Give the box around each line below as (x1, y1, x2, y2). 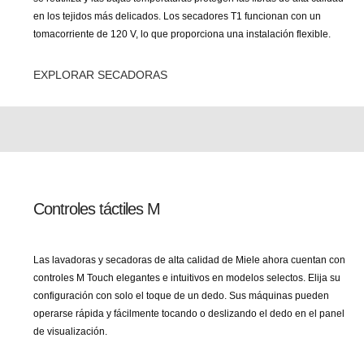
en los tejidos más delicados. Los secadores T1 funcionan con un (33, 11, 321, 22)
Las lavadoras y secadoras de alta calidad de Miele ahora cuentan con (33, 254, 345, 266)
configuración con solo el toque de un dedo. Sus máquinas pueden (33, 290, 329, 301)
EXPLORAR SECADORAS (33, 68, 167, 81)
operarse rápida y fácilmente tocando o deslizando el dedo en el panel (33, 308, 344, 319)
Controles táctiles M (33, 200, 160, 218)
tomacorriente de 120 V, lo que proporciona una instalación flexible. (33, 28, 331, 40)
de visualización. (33, 326, 107, 337)
